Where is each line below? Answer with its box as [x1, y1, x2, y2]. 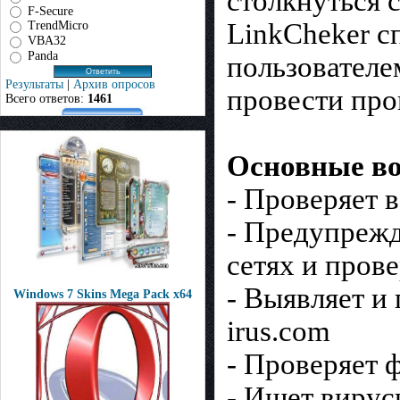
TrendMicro [28, 19, 88, 33]
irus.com [227, 314, 330, 347]
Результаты [5, 77, 63, 91]
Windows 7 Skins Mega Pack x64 [13, 287, 192, 301]
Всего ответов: [5, 91, 87, 105]
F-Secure [28, 4, 73, 18]
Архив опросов [73, 77, 155, 91]
